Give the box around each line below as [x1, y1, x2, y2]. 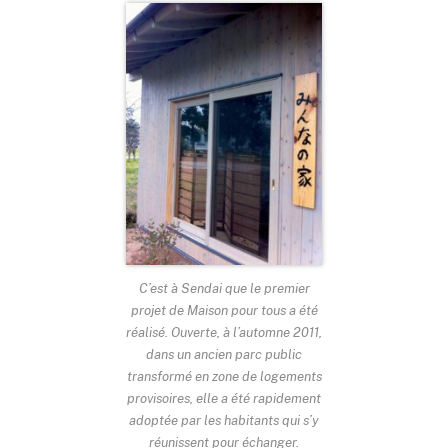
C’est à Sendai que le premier [138, 279, 310, 296]
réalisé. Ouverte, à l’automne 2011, [126, 323, 322, 340]
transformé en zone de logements [126, 367, 322, 384]
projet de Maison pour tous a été [130, 301, 318, 318]
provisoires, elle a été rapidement [127, 389, 321, 406]
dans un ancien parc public [146, 345, 302, 362]
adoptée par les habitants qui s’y [129, 411, 319, 428]
